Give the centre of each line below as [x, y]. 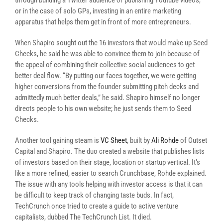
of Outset [193, 140]
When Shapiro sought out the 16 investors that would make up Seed [111, 43]
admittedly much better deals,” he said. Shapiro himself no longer [108, 98]
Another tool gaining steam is [58, 140]
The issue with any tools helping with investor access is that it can [109, 184]
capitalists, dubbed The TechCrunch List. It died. [83, 217]
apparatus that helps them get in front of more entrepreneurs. [103, 22]
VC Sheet [114, 140]
